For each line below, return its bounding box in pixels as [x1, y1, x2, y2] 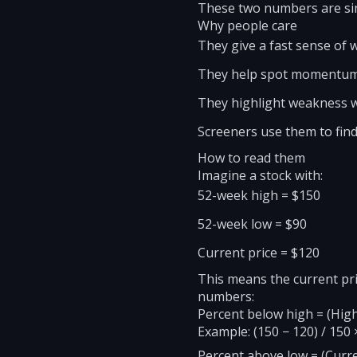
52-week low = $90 [198, 215, 307, 233]
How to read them [198, 149, 305, 167]
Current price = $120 [198, 244, 320, 261]
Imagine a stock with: [198, 167, 323, 184]
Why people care [198, 17, 297, 34]
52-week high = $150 [198, 186, 320, 204]
